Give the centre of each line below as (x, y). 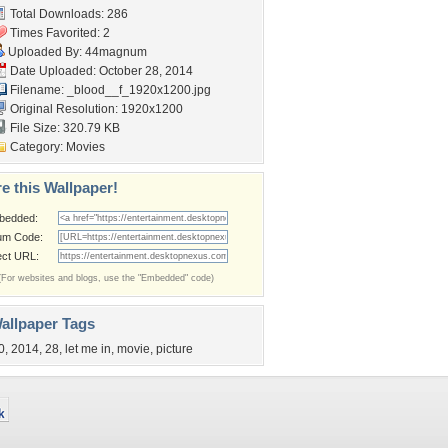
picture (174, 349)
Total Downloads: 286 (67, 14)
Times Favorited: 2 (58, 33)
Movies (85, 147)
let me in (88, 349)
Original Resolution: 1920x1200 (95, 109)
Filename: (37, 90)
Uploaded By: (45, 52)
